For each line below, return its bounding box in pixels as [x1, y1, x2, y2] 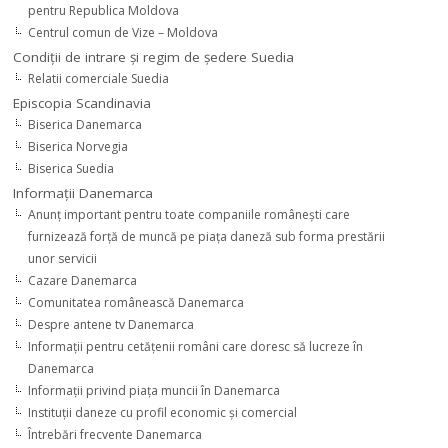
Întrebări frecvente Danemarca [28, 426, 203, 444]
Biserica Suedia [28, 160, 115, 178]
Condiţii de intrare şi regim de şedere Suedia [13, 48, 295, 67]
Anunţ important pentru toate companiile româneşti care [28, 206, 351, 224]
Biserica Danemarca [28, 116, 143, 134]
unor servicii [28, 250, 98, 268]
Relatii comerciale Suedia [28, 70, 170, 88]
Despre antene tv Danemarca [28, 316, 195, 334]
